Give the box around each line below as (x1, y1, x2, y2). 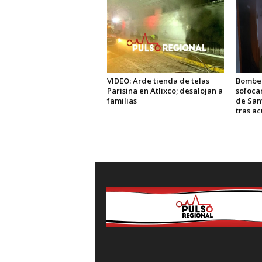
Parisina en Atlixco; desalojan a (106, 85, 223, 96)
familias (106, 95, 137, 106)
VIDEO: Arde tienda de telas (106, 75, 209, 86)
